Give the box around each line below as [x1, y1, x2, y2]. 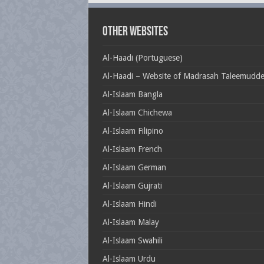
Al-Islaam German [102, 163, 166, 172]
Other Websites [102, 25, 168, 39]
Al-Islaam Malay [102, 217, 159, 227]
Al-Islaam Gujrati [102, 181, 162, 190]
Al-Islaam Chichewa [102, 108, 172, 117]
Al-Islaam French [102, 144, 162, 154]
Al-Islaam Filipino [102, 126, 163, 136]
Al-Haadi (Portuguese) [102, 53, 183, 62]
